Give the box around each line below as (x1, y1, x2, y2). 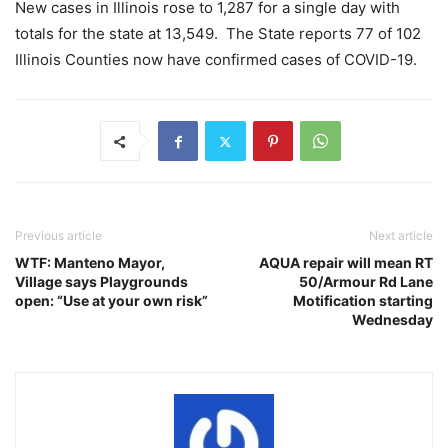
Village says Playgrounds (15, 273, 188, 291)
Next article (369, 228, 433, 244)
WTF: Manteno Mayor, (15, 254, 165, 272)
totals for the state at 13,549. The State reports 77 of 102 (15, 24, 421, 44)
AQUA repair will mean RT (259, 254, 433, 272)
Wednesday (352, 311, 433, 329)
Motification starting (293, 292, 433, 310)
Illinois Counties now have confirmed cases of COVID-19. (15, 50, 417, 70)
